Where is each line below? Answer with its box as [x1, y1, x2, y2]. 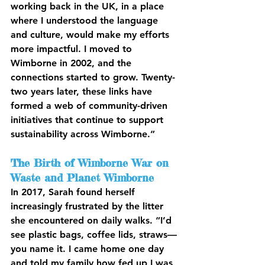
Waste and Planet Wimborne [11, 171, 154, 185]
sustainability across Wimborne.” [11, 128, 155, 140]
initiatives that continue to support [11, 114, 166, 126]
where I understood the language [11, 15, 161, 27]
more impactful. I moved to [11, 43, 135, 55]
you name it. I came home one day [11, 243, 167, 255]
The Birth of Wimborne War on [11, 156, 173, 170]
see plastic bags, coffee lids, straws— [11, 229, 177, 241]
